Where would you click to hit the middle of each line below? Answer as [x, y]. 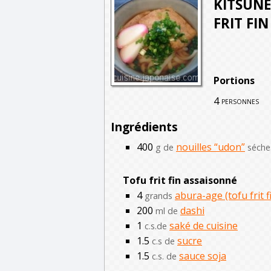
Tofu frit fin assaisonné [180, 180]
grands [158, 195]
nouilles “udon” [211, 147]
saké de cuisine [204, 225]
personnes [240, 100]
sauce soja [203, 256]
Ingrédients [144, 126]
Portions [234, 80]
